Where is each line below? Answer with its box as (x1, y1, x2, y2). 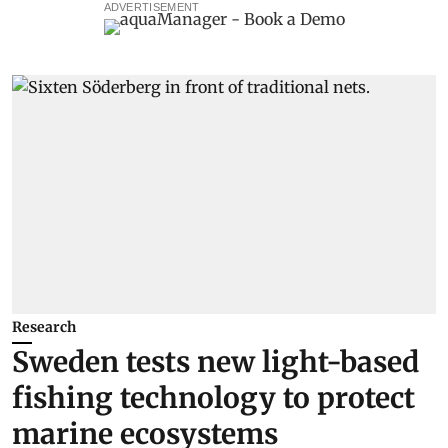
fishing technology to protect (12, 379, 415, 416)
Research (12, 317, 76, 336)
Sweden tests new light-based (12, 343, 419, 380)
